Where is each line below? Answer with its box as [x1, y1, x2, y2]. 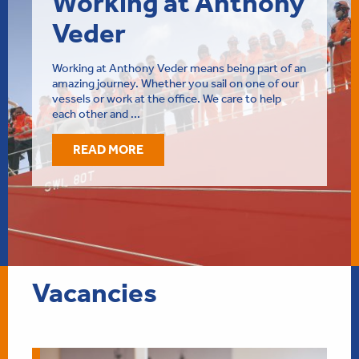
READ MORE [73, 142, 143, 158]
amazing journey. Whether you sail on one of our [52, 75, 299, 91]
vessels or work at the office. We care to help [52, 91, 281, 106]
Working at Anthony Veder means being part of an [52, 60, 306, 75]
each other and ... [52, 106, 140, 121]
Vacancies [32, 276, 157, 309]
